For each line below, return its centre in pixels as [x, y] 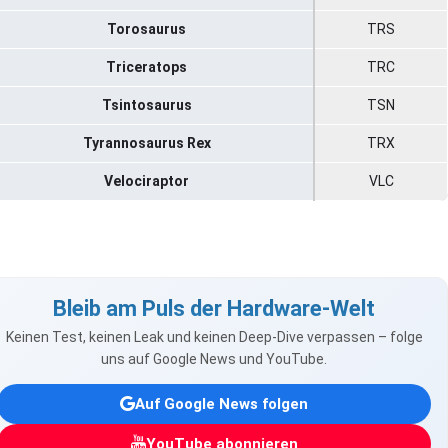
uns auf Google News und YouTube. [214, 359]
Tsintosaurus [146, 105]
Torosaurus [146, 29]
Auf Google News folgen [221, 403]
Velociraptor [146, 181]
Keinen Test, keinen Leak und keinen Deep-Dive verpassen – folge [214, 337]
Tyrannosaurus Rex [146, 143]
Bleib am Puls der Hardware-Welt [214, 309]
